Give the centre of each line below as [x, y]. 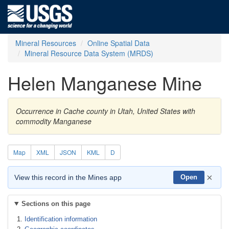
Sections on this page [56, 204]
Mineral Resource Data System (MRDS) [89, 53]
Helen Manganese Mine [105, 83]
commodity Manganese [54, 121]
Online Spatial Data [119, 43]
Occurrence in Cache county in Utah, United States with [106, 111]
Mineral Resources [46, 43]
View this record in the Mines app [68, 177]
